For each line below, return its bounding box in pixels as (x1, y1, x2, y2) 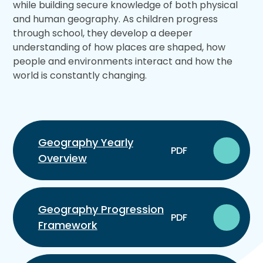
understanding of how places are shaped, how (13, 41, 226, 55)
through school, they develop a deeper (13, 26, 193, 41)
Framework (38, 218, 97, 233)
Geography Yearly (38, 135, 133, 150)
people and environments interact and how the (13, 55, 233, 69)
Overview (38, 151, 87, 166)
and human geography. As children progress (13, 12, 218, 26)
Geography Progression (38, 202, 164, 217)
